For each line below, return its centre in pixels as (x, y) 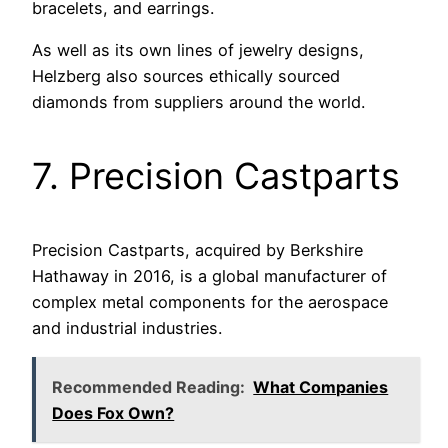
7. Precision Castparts (216, 175)
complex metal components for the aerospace (210, 301)
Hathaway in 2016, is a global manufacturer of (209, 275)
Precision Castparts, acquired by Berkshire (197, 249)
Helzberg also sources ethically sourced (186, 75)
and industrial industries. (127, 327)
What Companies (321, 386)
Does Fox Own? (113, 412)
